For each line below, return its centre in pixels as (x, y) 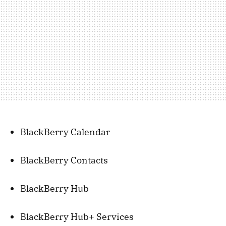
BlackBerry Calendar (65, 132)
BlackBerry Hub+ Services (77, 216)
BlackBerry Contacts (64, 160)
